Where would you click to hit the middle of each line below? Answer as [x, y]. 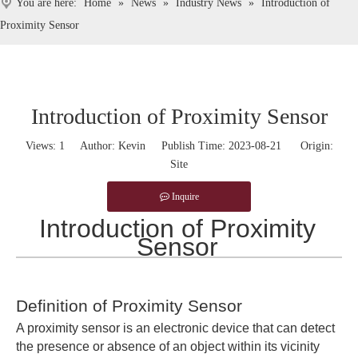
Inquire [185, 197]
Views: [42, 146]
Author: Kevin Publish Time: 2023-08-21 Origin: [199, 146]
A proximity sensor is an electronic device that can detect [175, 328]
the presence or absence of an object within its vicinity [168, 346]
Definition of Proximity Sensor [129, 306]
